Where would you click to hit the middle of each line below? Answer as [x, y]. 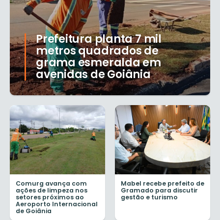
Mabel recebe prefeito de [163, 183]
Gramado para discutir [159, 190]
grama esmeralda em [99, 63]
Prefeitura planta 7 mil [99, 39]
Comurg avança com [51, 183]
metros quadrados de [97, 51]
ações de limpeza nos [52, 190]
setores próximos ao [50, 197]
